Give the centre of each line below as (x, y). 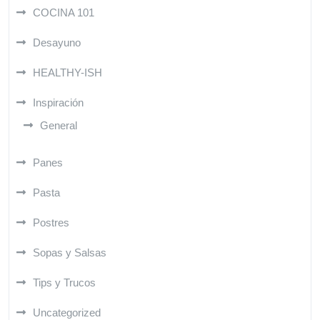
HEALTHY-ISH (67, 72)
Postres (51, 222)
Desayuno (57, 42)
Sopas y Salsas (70, 252)
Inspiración (58, 102)
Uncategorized (67, 312)
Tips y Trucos (64, 282)
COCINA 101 (64, 12)
